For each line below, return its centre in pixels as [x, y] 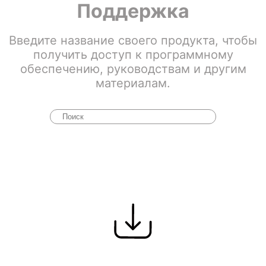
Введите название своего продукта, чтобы [133, 41]
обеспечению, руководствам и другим [133, 69]
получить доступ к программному [133, 55]
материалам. [133, 83]
